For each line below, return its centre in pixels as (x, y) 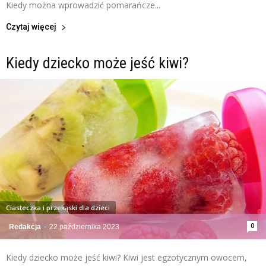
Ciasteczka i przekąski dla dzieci (58, 207)
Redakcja (25, 227)
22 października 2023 (84, 227)
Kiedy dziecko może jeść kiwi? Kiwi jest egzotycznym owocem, (126, 257)
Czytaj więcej (31, 27)
